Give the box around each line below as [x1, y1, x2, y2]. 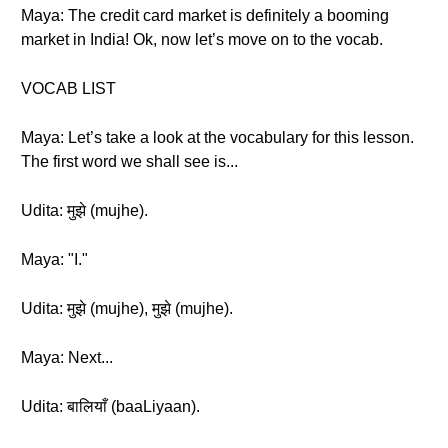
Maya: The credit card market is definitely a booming [21, 7, 389, 24]
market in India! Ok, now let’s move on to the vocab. [21, 31, 383, 48]
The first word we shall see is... [21, 153, 238, 170]
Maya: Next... [21, 349, 113, 366]
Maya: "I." [21, 251, 88, 268]
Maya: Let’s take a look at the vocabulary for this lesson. [21, 129, 414, 146]
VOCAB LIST [21, 80, 116, 97]
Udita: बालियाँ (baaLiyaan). [21, 398, 200, 415]
